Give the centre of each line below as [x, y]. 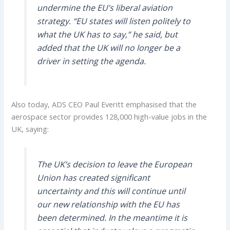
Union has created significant [93, 177]
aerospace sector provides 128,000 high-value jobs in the [109, 116]
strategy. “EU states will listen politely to [113, 21]
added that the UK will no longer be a [108, 47]
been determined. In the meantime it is [112, 217]
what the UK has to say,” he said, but [107, 34]
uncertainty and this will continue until [111, 191]
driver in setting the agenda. [91, 61]
